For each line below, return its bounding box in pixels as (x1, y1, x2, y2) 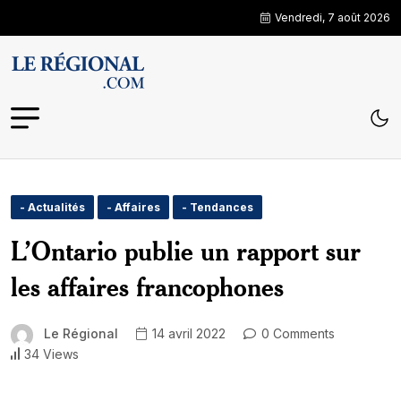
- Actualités (20, 200, 85, 214)
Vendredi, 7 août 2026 (275, 11, 390, 24)
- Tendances (182, 200, 253, 214)
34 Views (24, 346, 79, 362)
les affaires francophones (11, 270, 284, 303)
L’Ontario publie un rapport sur (11, 235, 361, 267)
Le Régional (44, 326, 118, 341)
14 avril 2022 (149, 326, 226, 342)
